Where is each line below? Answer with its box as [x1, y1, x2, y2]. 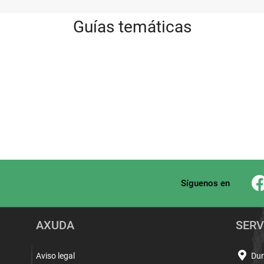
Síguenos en [181, 178, 230, 189]
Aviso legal [35, 251, 75, 260]
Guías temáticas [72, 16, 192, 37]
